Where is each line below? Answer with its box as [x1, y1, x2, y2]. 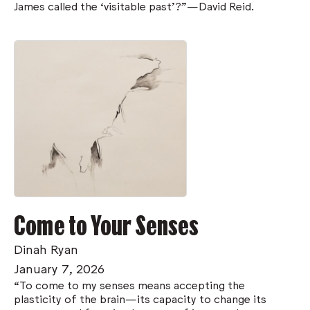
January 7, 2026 [14, 259, 104, 275]
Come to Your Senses [14, 208, 199, 240]
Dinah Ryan [14, 240, 78, 256]
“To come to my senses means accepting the [14, 277, 245, 291]
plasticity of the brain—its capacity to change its [14, 291, 266, 305]
